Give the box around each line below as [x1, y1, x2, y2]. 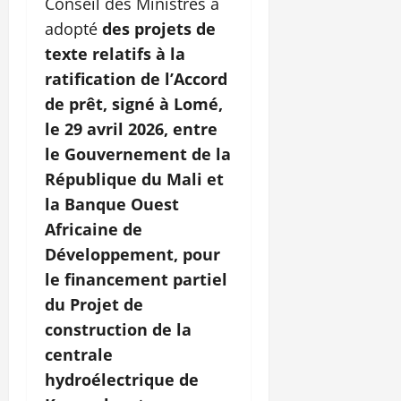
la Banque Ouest [45, 193, 179, 216]
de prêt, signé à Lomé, [45, 93, 223, 115]
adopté [45, 18, 102, 40]
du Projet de [45, 294, 143, 316]
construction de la [45, 319, 192, 341]
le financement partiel [45, 269, 227, 291]
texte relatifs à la [45, 43, 185, 65]
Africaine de [45, 218, 142, 241]
